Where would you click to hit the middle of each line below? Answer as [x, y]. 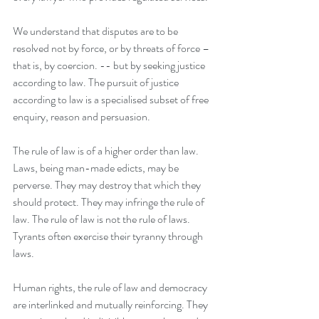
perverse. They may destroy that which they [108, 185]
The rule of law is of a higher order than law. [107, 151]
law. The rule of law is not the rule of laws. [103, 219]
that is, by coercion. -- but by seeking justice [110, 65]
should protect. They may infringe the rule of [110, 202]
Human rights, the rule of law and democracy [111, 287]
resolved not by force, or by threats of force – [112, 48]
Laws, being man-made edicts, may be [97, 168]
